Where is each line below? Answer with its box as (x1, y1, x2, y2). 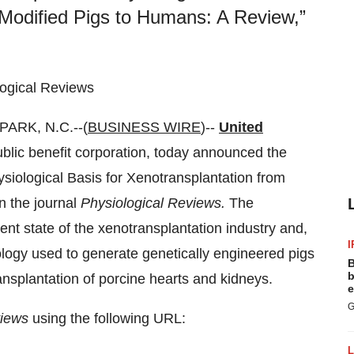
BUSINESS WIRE (88, 119, 201, 135)
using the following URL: (28, 311, 186, 326)
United (219, 119, 263, 135)
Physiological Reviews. (81, 195, 229, 211)
